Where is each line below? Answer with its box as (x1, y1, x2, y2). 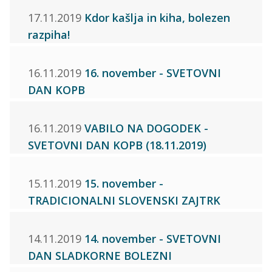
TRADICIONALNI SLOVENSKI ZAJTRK (28, 192, 221, 208)
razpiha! (28, 27, 70, 42)
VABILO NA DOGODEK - (84, 120, 209, 135)
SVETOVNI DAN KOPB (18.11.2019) (28, 137, 207, 152)
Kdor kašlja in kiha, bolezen (84, 10, 231, 25)
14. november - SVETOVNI (84, 231, 222, 246)
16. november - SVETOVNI (84, 65, 222, 80)
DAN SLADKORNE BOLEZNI (28, 248, 172, 263)
